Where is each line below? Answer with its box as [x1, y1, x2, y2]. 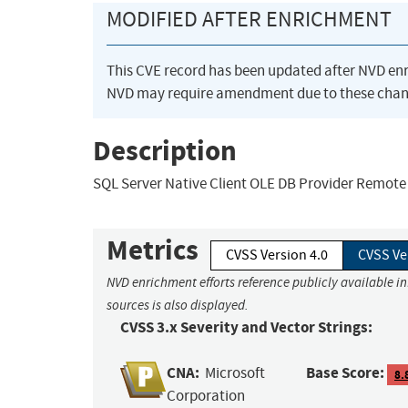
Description [93, 131, 237, 169]
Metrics [107, 231, 199, 270]
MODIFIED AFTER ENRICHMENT [107, 5, 392, 34]
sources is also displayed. [107, 297, 249, 314]
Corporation [167, 386, 246, 406]
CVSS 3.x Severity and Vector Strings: [120, 317, 372, 339]
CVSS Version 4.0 [226, 246, 328, 265]
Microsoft [205, 363, 266, 383]
